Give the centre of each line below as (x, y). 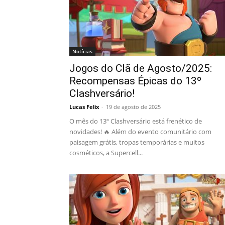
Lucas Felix (84, 107)
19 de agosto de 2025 (133, 107)
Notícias (82, 51)
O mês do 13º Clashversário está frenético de (136, 121)
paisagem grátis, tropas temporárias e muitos (137, 142)
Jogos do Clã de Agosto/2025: (141, 68)
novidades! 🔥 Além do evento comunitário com (140, 132)
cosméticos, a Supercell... (106, 153)
